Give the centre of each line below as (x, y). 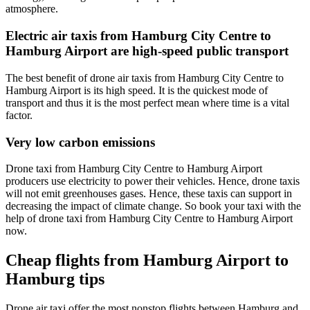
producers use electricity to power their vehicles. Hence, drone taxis (153, 181)
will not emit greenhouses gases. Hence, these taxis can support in (149, 194)
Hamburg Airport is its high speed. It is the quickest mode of (137, 90)
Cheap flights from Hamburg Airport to (147, 261)
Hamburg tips (55, 279)
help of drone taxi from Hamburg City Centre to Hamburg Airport (149, 219)
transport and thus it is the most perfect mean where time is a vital (147, 102)
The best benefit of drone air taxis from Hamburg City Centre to (145, 77)
